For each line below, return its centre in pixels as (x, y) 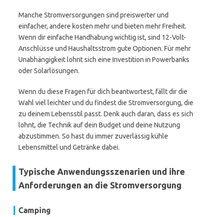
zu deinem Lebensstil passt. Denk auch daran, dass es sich (106, 114)
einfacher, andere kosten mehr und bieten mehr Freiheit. (102, 26)
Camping (35, 210)
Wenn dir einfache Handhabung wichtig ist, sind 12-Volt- (102, 37)
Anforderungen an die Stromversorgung (100, 185)
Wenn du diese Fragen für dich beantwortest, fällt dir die (103, 92)
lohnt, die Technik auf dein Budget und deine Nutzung (99, 125)
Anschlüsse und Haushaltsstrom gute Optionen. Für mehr (105, 48)
